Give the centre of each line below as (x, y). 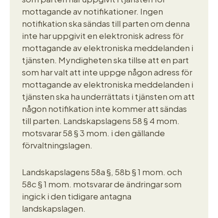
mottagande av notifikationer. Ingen (92, 11)
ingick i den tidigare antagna (77, 196)
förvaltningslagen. (58, 145)
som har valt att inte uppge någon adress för (107, 72)
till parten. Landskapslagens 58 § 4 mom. (101, 120)
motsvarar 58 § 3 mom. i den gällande (93, 133)
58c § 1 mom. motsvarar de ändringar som (102, 184)
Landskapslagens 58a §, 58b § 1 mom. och (102, 172)
